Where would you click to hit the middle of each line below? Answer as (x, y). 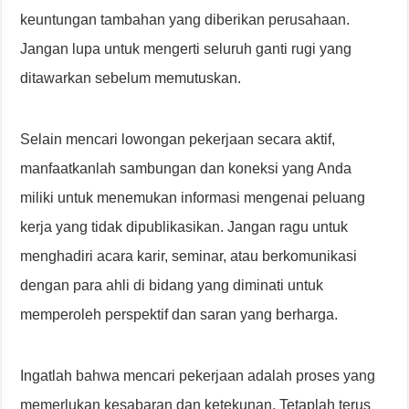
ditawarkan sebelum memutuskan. (131, 79)
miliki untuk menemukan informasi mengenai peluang (193, 198)
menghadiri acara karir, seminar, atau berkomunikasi (189, 257)
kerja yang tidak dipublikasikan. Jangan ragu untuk (184, 227)
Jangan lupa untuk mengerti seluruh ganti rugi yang (186, 49)
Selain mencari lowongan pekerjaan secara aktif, (178, 140)
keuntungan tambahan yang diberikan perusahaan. (185, 20)
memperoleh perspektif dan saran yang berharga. (179, 315)
